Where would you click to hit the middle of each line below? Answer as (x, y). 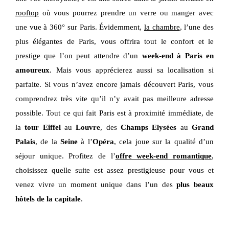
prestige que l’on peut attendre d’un (79, 56)
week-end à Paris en (178, 56)
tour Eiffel (43, 127)
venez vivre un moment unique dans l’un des (96, 185)
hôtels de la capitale (48, 199)
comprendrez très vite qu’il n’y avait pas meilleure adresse (114, 99)
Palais (25, 142)
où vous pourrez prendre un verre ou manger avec (126, 13)
